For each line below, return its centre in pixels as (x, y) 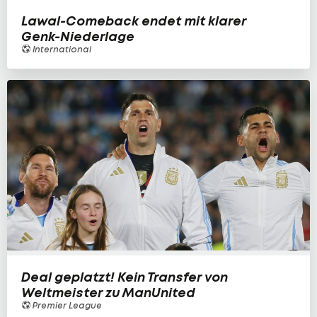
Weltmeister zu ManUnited (108, 293)
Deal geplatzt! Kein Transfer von (125, 277)
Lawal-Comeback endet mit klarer (134, 21)
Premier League (66, 305)
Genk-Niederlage (78, 37)
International (61, 50)
